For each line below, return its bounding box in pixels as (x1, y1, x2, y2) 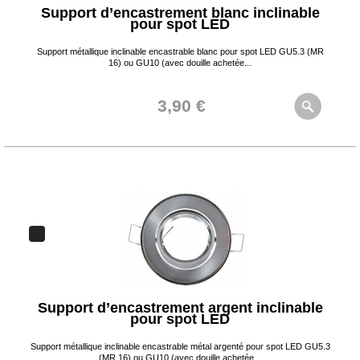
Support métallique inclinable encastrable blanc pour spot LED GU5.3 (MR (36, 47, 324, 56)
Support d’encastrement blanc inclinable (40, 5, 320, 21)
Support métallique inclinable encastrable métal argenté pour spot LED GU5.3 (30, 342, 330, 351)
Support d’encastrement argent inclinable (37, 300, 323, 316)
